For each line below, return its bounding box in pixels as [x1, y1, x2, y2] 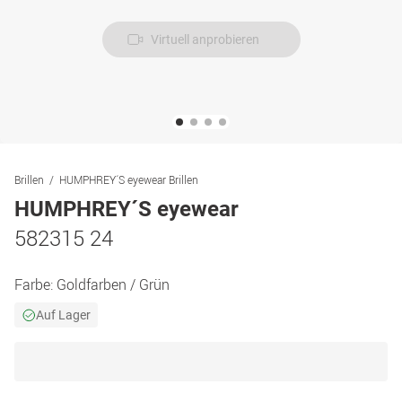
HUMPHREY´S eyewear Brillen [59, 172, 198, 187]
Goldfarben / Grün [57, 275, 170, 294]
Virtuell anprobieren [150, 32, 259, 47]
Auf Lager [36, 308, 91, 322]
